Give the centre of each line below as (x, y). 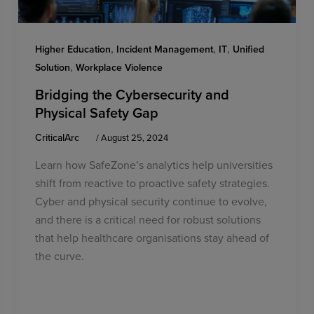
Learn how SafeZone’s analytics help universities (154, 164)
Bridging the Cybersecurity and (132, 95)
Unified (249, 49)
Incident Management (165, 49)
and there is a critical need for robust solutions (148, 219)
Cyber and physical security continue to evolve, (151, 201)
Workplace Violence (120, 68)
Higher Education (73, 49)
